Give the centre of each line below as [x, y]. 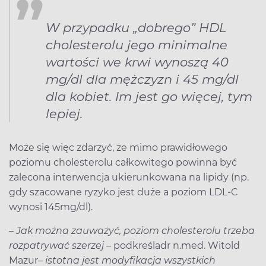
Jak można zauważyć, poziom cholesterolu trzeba [135, 230]
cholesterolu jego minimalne [137, 45]
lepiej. [64, 113]
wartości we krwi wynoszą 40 [137, 62]
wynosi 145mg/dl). [51, 207]
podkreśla [137, 245]
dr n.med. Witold [200, 245]
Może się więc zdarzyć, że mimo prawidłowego [118, 147]
